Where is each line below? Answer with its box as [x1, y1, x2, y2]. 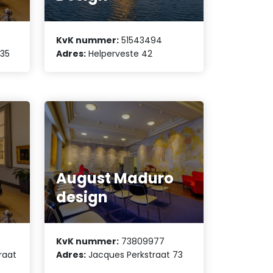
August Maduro [56, 168, 174, 188]
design [56, 186, 108, 207]
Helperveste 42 [86, 47, 153, 60]
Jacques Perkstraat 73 [86, 248, 183, 261]
